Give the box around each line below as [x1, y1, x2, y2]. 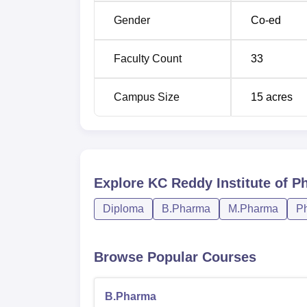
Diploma [103, 203, 144, 214]
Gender [114, 14, 150, 26]
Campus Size [114, 91, 180, 103]
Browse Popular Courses [94, 249, 256, 265]
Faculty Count [114, 53, 182, 64]
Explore [94, 175, 148, 191]
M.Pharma [228, 203, 278, 214]
